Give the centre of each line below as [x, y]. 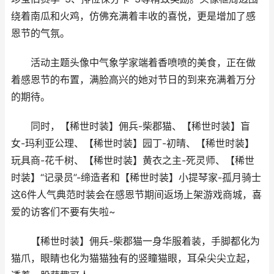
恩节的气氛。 [40, 33]
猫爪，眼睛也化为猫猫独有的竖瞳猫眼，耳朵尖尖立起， [133, 258]
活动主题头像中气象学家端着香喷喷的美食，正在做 [133, 63]
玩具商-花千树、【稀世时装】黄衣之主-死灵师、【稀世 [133, 161]
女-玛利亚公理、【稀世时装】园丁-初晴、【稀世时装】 [133, 143]
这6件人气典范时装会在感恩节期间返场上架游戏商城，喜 [136, 195]
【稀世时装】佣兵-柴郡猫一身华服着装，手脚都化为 [135, 241]
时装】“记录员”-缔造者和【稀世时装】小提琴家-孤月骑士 [136, 178]
